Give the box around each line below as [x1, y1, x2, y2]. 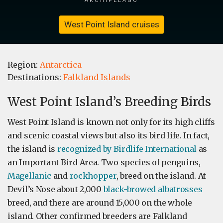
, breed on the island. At [116, 171, 206, 181]
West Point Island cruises [64, 19, 159, 30]
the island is [7, 144, 57, 154]
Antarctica [40, 60, 82, 70]
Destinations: [7, 72, 63, 83]
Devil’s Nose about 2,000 [7, 184, 104, 195]
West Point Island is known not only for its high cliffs [7, 117, 215, 127]
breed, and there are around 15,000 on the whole [7, 198, 192, 208]
